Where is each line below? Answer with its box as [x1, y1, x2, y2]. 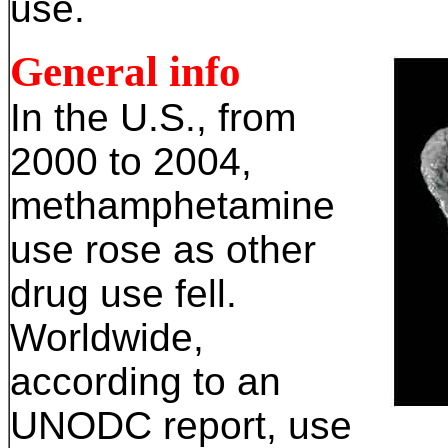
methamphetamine [10, 184, 335, 227]
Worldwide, [10, 316, 204, 359]
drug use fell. [10, 272, 237, 315]
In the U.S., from [10, 96, 296, 139]
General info [10, 48, 241, 95]
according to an [10, 360, 281, 403]
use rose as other [10, 228, 316, 271]
